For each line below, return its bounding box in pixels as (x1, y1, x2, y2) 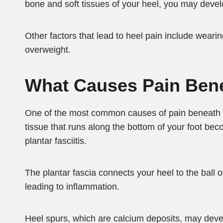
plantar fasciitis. (25, 135, 87, 146)
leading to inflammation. (25, 181, 119, 192)
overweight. (25, 44, 71, 55)
